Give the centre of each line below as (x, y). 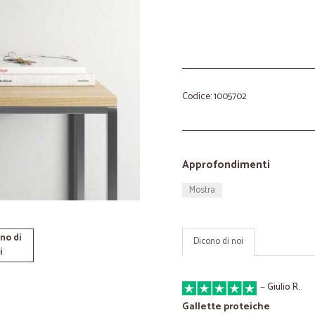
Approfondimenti (226, 165)
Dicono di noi (218, 242)
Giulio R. (284, 287)
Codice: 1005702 (214, 97)
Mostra (202, 190)
